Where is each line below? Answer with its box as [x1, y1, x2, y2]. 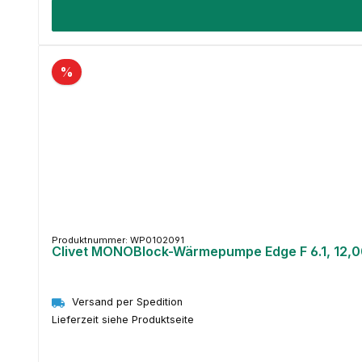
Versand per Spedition [72, 296, 183, 309]
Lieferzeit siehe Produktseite [52, 313, 194, 326]
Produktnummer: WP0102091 [52, 234, 184, 246]
